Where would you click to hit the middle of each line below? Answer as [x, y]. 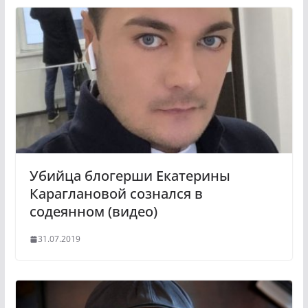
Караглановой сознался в [116, 194]
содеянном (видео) [93, 212]
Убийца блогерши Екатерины [130, 176]
